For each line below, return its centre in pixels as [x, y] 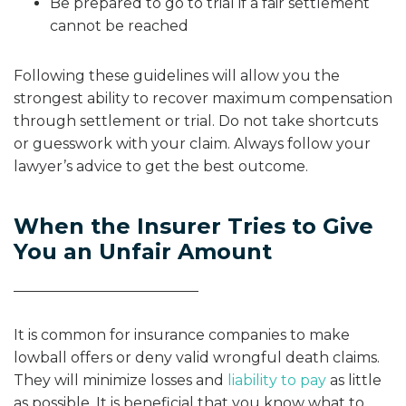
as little [354, 380]
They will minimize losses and [121, 380]
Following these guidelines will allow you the [177, 76]
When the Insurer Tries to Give [193, 226]
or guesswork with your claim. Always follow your [192, 144]
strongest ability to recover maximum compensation [203, 98]
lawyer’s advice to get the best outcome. [161, 166]
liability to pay [277, 380]
